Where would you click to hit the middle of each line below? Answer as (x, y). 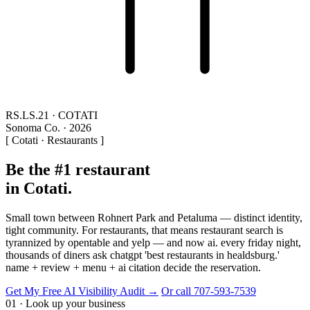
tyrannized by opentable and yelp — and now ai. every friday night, (153, 242)
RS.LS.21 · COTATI (52, 115)
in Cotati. (39, 188)
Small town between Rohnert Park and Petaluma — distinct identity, (154, 217)
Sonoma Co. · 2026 (48, 128)
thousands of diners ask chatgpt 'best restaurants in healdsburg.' (143, 255)
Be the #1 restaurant (78, 169)
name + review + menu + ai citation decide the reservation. (133, 267)
